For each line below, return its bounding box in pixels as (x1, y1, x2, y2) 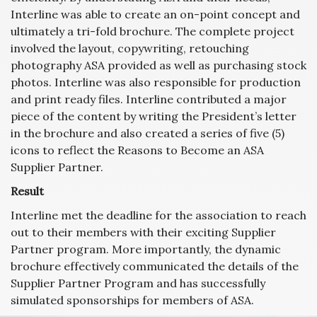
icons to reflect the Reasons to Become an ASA (11, 142, 264, 157)
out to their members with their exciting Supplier (11, 224, 276, 239)
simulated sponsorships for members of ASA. (11, 292, 254, 307)
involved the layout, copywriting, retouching (11, 40, 249, 55)
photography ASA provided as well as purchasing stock (11, 57, 306, 72)
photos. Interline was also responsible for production (11, 74, 301, 89)
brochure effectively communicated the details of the (11, 258, 299, 273)
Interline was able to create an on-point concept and (11, 6, 300, 21)
